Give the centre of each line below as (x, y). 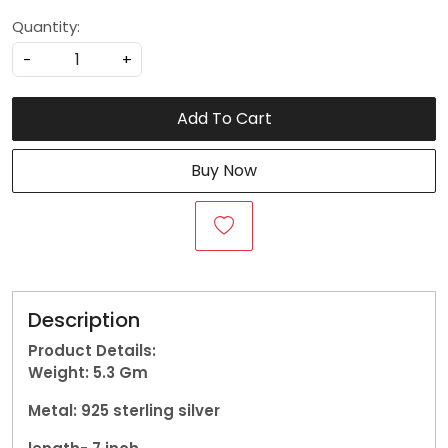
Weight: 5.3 (73, 372)
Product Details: (92, 350)
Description (84, 320)
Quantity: (46, 26)
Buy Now (224, 170)
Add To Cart (224, 118)
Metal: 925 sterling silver (124, 410)
